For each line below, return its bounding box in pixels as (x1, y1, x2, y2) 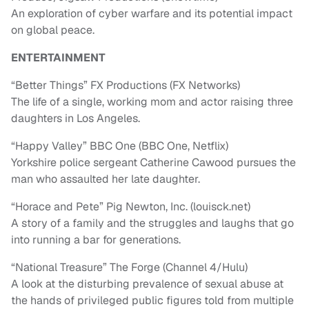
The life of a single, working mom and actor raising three (11, 94, 293, 110)
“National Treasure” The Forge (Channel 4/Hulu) (11, 260, 248, 275)
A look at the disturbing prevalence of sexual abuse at (11, 277, 283, 292)
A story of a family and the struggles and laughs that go (11, 216, 294, 231)
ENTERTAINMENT (11, 50, 106, 66)
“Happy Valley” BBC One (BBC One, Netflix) (11, 139, 228, 154)
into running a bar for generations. (11, 232, 181, 248)
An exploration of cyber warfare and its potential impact (11, 6, 292, 21)
